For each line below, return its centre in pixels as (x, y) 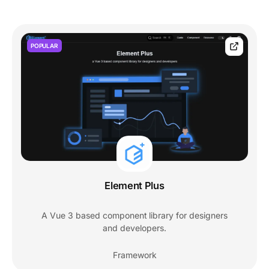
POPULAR (44, 45)
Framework (134, 255)
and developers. (134, 228)
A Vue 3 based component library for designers (134, 215)
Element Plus (134, 185)
